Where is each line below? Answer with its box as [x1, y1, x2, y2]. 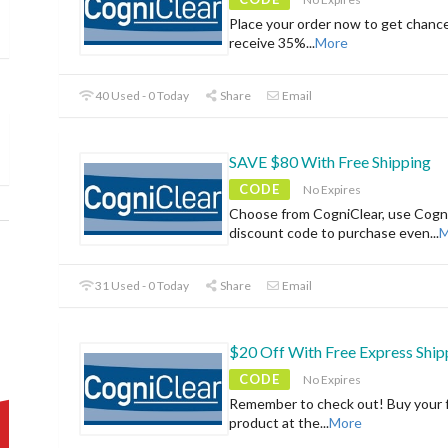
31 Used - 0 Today [93, 278, 190, 294]
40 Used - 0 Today [93, 88, 190, 104]
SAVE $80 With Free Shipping [229, 152, 431, 172]
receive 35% [229, 34, 306, 52]
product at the [229, 414, 320, 432]
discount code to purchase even [229, 224, 430, 242]
